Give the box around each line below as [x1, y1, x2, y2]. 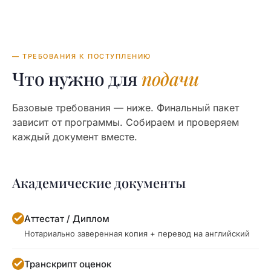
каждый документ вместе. [12, 131, 137, 143]
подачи [141, 67, 199, 91]
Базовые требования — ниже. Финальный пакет [12, 102, 239, 114]
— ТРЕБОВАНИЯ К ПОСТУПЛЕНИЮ [12, 52, 152, 60]
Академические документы [12, 174, 186, 192]
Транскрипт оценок [24, 258, 111, 270]
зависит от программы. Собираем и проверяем [12, 116, 239, 128]
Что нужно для [12, 67, 142, 91]
